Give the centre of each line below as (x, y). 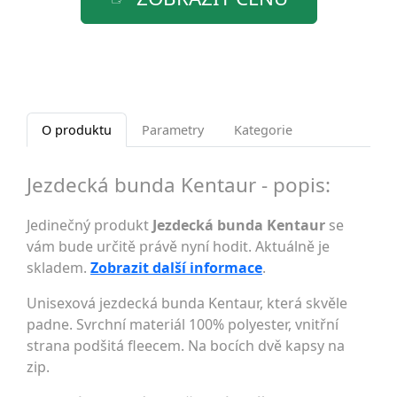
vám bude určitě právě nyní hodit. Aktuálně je (178, 246)
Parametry (173, 129)
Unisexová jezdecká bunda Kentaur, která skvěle (187, 303)
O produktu (77, 129)
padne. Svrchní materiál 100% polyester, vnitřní (183, 324)
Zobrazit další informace (176, 267)
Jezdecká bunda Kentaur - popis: (179, 184)
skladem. (58, 267)
